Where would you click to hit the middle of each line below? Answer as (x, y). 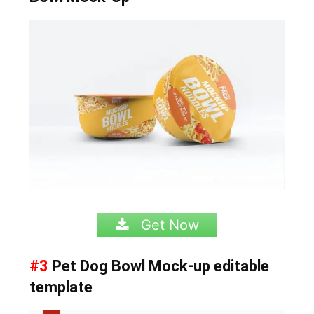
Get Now (168, 225)
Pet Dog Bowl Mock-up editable (159, 266)
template (61, 287)
